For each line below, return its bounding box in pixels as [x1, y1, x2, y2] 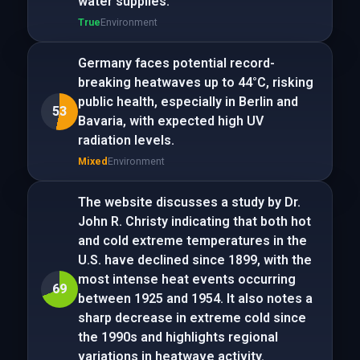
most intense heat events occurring [77, 272, 296, 287]
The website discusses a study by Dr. [77, 194, 301, 210]
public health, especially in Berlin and [77, 94, 298, 109]
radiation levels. [77, 133, 174, 148]
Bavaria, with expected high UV [77, 113, 264, 129]
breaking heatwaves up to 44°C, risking [77, 75, 313, 90]
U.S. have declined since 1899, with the [77, 252, 312, 268]
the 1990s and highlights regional [77, 329, 278, 345]
